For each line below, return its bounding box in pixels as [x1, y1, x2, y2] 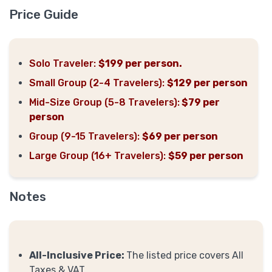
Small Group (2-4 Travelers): [29, 76, 167, 89]
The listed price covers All [126, 249, 243, 261]
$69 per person [142, 130, 218, 142]
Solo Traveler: [29, 57, 98, 69]
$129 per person [167, 76, 248, 89]
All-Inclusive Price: [29, 249, 126, 261]
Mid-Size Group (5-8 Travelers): [29, 96, 180, 108]
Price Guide [9, 6, 78, 22]
